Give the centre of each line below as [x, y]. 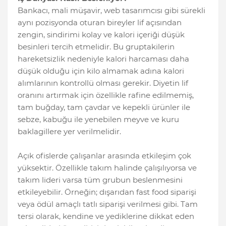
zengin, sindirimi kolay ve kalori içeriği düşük [101, 35]
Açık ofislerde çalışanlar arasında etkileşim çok [104, 156]
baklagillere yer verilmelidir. [69, 132]
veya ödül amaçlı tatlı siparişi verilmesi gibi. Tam [108, 204]
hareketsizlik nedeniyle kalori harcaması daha [103, 59]
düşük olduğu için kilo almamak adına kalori [101, 71]
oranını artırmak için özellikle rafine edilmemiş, [106, 95]
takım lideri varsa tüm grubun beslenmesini [100, 180]
